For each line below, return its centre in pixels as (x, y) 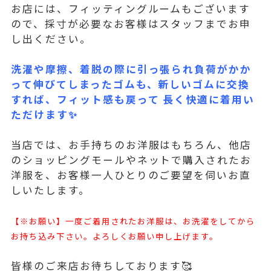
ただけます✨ (44, 115)
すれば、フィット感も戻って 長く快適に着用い (133, 100)
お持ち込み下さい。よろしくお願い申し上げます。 (115, 236)
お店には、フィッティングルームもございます (131, 9)
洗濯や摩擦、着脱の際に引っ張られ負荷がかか (132, 69)
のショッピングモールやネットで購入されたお (132, 160)
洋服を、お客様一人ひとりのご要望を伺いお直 (131, 175)
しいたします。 (51, 190)
